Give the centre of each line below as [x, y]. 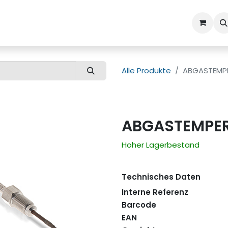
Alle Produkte [146, 71]
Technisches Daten [161, 177]
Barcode [139, 205]
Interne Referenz [155, 192]
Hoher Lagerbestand [161, 145]
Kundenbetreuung [50, 23]
